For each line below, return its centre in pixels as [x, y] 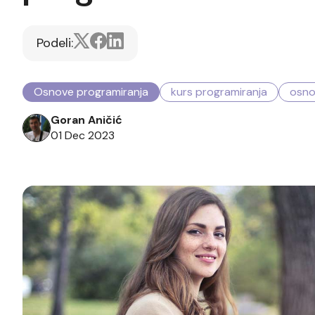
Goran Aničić [86, 120]
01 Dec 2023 [83, 135]
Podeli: [55, 43]
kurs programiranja [219, 92]
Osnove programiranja [91, 92]
